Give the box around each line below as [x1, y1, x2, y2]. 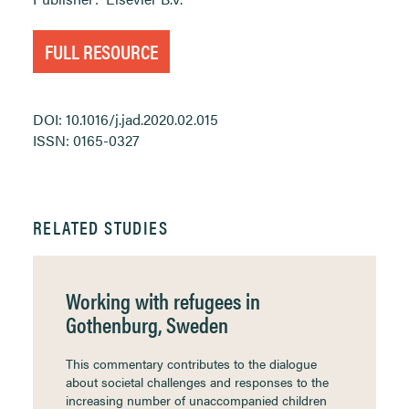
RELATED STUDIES [33, 214, 168, 240]
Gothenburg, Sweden [66, 309, 228, 340]
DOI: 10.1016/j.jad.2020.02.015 [33, 109, 218, 130]
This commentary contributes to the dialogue [66, 354, 317, 372]
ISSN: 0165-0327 [33, 130, 140, 151]
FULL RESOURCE [45, 37, 158, 65]
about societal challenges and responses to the [66, 372, 329, 391]
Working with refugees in [66, 285, 260, 316]
